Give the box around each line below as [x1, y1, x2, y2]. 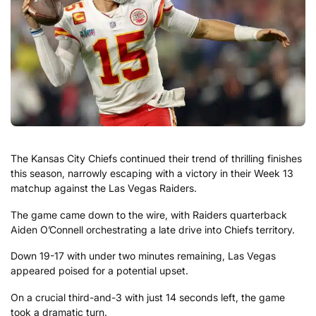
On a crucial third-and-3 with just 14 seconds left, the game [11, 291, 285, 303]
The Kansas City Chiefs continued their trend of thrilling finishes [11, 152, 302, 165]
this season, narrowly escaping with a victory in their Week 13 [11, 167, 293, 180]
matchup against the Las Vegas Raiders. [11, 182, 197, 195]
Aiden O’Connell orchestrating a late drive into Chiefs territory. [11, 223, 295, 236]
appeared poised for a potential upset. [11, 265, 188, 277]
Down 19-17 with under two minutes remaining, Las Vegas [11, 250, 276, 262]
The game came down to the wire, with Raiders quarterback [11, 208, 287, 221]
